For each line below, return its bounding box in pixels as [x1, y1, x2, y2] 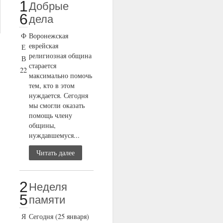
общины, [29, 120, 56, 130]
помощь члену [29, 111, 73, 120]
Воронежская [29, 31, 69, 41]
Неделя [29, 181, 68, 194]
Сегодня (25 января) [29, 212, 90, 222]
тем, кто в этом [29, 81, 75, 91]
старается [29, 61, 57, 71]
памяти [29, 194, 66, 207]
